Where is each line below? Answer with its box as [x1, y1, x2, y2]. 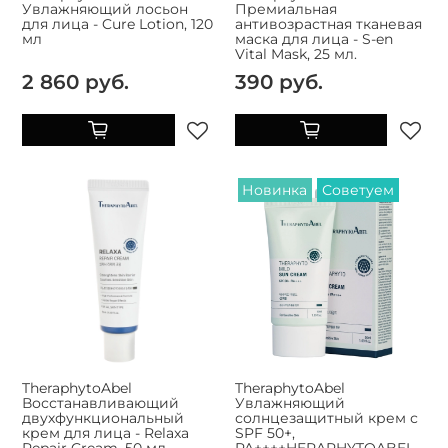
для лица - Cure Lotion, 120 [22, 15, 213, 34]
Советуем [322, 181, 395, 200]
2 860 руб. [22, 69, 129, 95]
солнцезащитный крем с [234, 408, 418, 427]
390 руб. [234, 69, 323, 95]
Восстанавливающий [22, 393, 179, 412]
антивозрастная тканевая [234, 15, 422, 34]
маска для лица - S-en [234, 30, 393, 49]
